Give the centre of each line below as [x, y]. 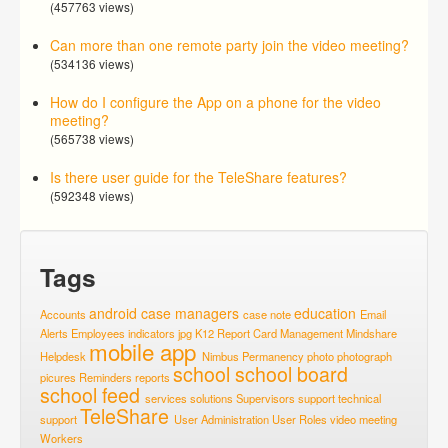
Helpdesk [63, 356]
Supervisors [265, 398]
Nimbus [220, 356]
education [325, 313]
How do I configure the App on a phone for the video [215, 102]
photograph [364, 356]
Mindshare [371, 333]
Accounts [63, 314]
